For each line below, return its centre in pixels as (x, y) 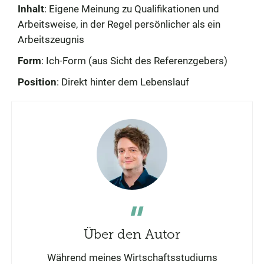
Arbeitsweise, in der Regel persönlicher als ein (119, 24)
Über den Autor (132, 234)
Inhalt (31, 9)
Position (37, 82)
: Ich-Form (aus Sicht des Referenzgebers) (134, 61)
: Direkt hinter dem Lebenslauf (123, 82)
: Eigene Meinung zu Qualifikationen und (132, 9)
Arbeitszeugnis (51, 39)
